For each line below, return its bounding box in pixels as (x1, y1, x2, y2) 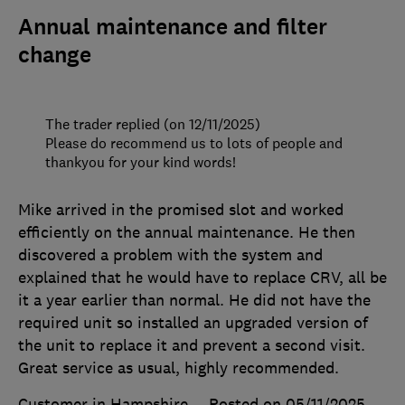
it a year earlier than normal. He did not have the (18, 289, 371, 310)
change (18, 40, 91, 70)
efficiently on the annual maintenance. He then (18, 221, 355, 242)
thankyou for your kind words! (45, 152, 236, 171)
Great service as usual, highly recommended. (18, 357, 339, 378)
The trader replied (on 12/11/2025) (45, 114, 260, 133)
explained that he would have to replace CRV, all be (18, 267, 387, 287)
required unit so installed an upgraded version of (18, 312, 368, 333)
